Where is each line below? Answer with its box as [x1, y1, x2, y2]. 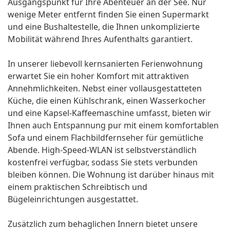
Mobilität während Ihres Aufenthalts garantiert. [8, 33, 193, 45]
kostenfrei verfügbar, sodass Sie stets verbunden [8, 157, 198, 168]
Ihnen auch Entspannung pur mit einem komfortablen [8, 120, 219, 131]
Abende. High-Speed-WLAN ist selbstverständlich [8, 144, 197, 156]
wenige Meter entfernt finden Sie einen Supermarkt [8, 9, 209, 21]
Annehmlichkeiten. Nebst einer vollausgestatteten [8, 83, 202, 94]
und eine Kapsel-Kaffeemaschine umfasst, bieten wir [8, 107, 211, 119]
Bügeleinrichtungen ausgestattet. [8, 194, 138, 205]
